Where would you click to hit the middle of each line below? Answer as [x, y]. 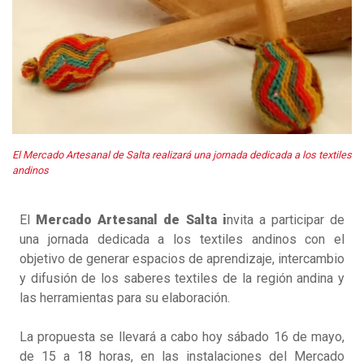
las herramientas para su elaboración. [125, 298]
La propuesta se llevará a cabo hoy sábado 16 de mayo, [182, 337]
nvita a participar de [285, 220]
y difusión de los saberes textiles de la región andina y [182, 279]
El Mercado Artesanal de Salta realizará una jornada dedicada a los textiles [182, 155]
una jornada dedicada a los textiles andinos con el [182, 240]
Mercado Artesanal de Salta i [131, 220]
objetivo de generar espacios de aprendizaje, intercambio [182, 259]
